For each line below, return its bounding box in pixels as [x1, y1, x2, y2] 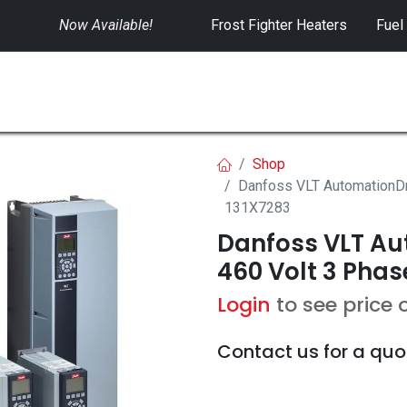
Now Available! [59, 16, 164, 34]
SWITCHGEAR [8, 80, 105, 102]
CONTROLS [147, 81, 227, 103]
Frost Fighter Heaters [211, 16, 347, 34]
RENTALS [285, 81, 347, 103]
